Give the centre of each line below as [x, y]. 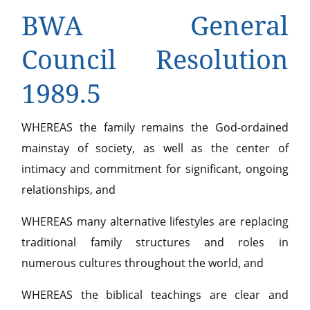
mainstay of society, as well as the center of [155, 148]
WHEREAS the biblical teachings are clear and [155, 295]
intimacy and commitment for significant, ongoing [155, 169]
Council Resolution [155, 59]
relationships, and [69, 190]
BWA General [155, 25]
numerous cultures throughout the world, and [143, 263]
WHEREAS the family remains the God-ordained [155, 127]
